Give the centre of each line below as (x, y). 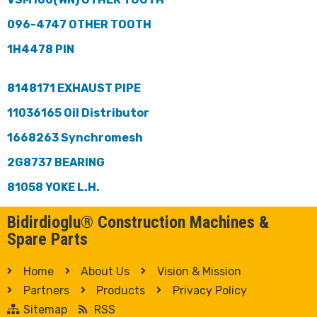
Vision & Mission (199, 271)
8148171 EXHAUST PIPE (74, 88)
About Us (105, 271)
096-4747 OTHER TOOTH (79, 24)
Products (121, 290)
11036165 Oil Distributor (78, 113)
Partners (46, 290)
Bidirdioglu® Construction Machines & (138, 222)
